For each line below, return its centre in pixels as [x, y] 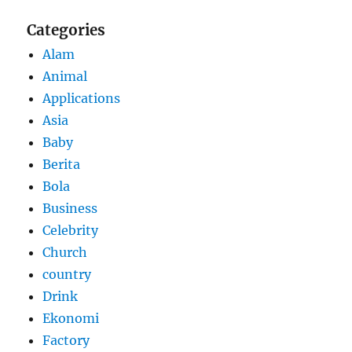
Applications [82, 99]
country [67, 275]
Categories [66, 31]
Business [70, 209]
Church [65, 253]
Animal [65, 77]
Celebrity [71, 231]
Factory [66, 341]
